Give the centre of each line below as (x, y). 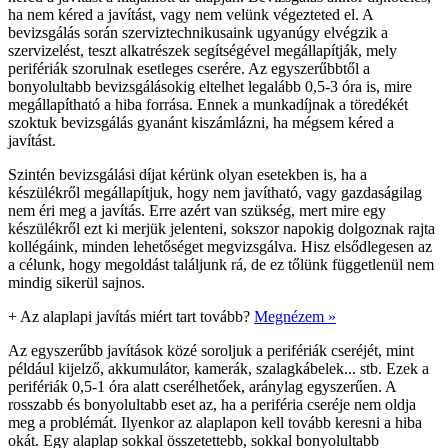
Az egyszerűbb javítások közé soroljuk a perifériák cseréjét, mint (211, 350)
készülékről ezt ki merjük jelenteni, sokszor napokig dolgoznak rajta (221, 228)
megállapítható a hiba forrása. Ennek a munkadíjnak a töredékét (208, 104)
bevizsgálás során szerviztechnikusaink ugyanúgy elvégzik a (198, 32)
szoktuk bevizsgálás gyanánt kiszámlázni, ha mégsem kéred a (201, 122)
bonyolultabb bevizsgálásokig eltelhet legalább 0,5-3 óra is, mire (210, 86)
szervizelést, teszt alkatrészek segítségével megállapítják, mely (202, 50)
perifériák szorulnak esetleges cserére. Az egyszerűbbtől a (189, 68)
